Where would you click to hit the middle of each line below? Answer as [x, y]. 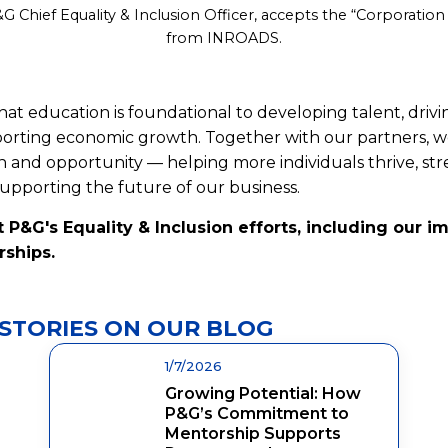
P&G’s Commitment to [257, 413]
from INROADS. [224, 38]
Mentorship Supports [253, 433]
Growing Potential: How [263, 393]
